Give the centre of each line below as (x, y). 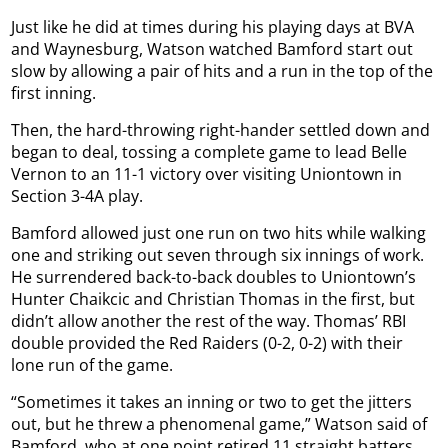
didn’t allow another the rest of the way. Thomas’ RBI (209, 321)
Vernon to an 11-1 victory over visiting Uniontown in (207, 174)
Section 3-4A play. (77, 196)
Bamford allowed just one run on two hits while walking (219, 233)
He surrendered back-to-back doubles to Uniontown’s (214, 277)
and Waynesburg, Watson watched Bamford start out (212, 49)
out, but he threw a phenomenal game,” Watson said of (219, 424)
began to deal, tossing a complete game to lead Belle (209, 152)
